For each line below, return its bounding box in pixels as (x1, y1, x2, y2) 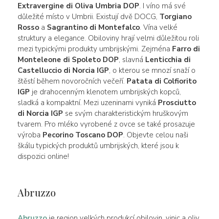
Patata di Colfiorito (126, 76, 197, 86)
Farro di (172, 44, 200, 54)
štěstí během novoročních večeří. (17, 76, 127, 86)
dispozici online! (17, 151, 69, 161)
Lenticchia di (145, 54, 191, 65)
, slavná (118, 54, 145, 65)
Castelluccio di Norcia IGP (17, 65, 109, 75)
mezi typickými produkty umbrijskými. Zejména (17, 44, 172, 54)
